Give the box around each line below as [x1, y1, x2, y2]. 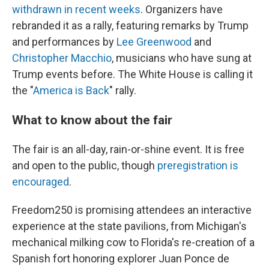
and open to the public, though [12, 159, 157, 172]
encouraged [12, 175, 69, 188]
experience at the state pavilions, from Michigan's [12, 219, 247, 232]
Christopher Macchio [12, 51, 112, 64]
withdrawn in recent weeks [12, 2, 141, 16]
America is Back [33, 83, 109, 97]
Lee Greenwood [116, 35, 192, 48]
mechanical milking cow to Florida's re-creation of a [12, 235, 255, 249]
